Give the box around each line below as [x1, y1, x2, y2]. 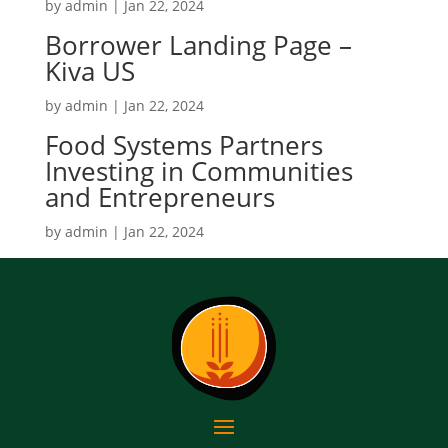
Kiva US [44, 52, 135, 89]
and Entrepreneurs [44, 178, 275, 215]
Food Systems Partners [44, 126, 323, 163]
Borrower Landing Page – [44, 26, 352, 63]
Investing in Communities [44, 152, 353, 189]
